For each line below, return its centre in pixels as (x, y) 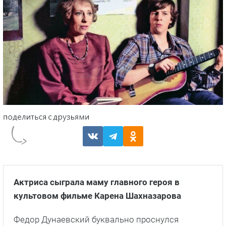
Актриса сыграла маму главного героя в (97, 182)
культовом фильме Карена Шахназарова (97, 196)
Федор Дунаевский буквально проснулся (96, 220)
